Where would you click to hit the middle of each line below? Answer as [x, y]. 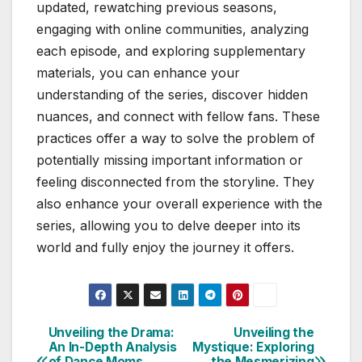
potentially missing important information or [170, 160]
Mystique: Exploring [253, 347]
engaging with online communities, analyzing [173, 29]
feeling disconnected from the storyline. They [175, 181]
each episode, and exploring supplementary [171, 51]
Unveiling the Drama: [111, 332]
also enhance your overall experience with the [179, 203]
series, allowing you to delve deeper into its [168, 225]
